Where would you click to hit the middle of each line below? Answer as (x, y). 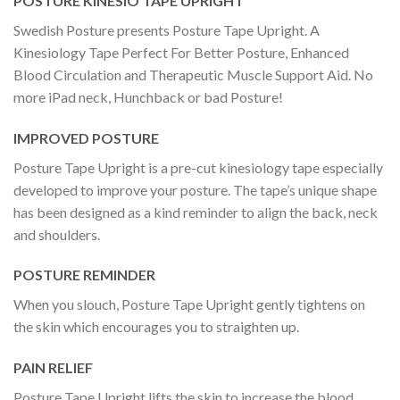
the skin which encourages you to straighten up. (156, 327)
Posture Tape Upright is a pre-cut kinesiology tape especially (198, 167)
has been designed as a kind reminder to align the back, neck (196, 212)
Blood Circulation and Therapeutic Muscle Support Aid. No (193, 74)
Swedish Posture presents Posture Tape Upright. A (167, 29)
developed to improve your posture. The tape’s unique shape (195, 189)
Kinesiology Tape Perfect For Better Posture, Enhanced (181, 52)
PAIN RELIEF (53, 368)
